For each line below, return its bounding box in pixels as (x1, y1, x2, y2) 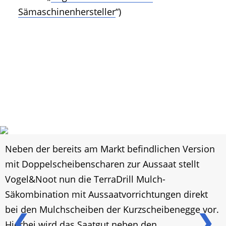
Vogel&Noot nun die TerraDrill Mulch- (5, 173, 165, 186)
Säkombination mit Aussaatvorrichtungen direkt (5, 188, 208, 201)
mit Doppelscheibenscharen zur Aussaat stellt (5, 158, 199, 171)
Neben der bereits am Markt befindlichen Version (5, 143, 215, 155)
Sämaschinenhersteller (18, 5, 116, 18)
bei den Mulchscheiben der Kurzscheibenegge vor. (5, 203, 219, 216)
